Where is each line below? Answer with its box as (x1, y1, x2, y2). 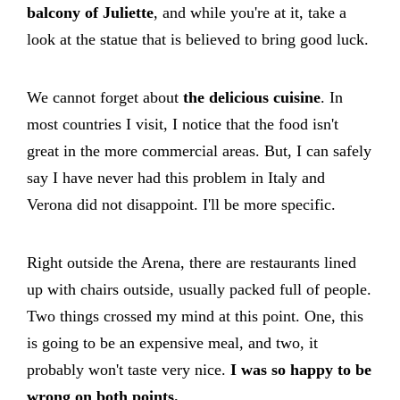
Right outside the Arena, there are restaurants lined (27, 253, 356, 271)
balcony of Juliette (27, 3, 154, 21)
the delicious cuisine (183, 87, 321, 106)
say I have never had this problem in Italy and (27, 168, 325, 187)
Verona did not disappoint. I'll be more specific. (27, 195, 336, 213)
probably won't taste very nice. (27, 360, 230, 379)
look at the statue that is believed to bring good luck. (27, 29, 369, 48)
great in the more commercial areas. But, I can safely (27, 141, 371, 160)
